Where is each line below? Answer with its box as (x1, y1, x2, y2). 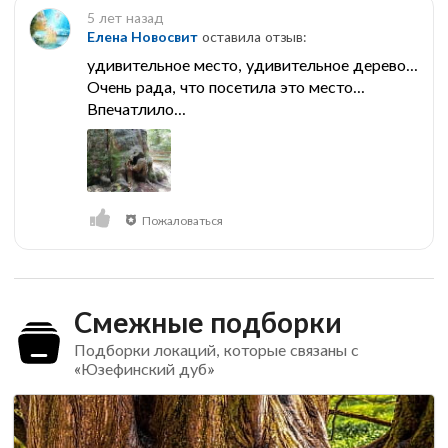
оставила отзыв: (198, 28, 307, 46)
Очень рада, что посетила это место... (87, 77, 365, 97)
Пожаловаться (141, 212, 223, 228)
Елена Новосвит (87, 28, 198, 46)
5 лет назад (87, 9, 164, 27)
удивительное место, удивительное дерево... (87, 55, 418, 75)
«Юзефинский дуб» (73, 358, 214, 378)
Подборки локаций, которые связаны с (73, 339, 359, 359)
